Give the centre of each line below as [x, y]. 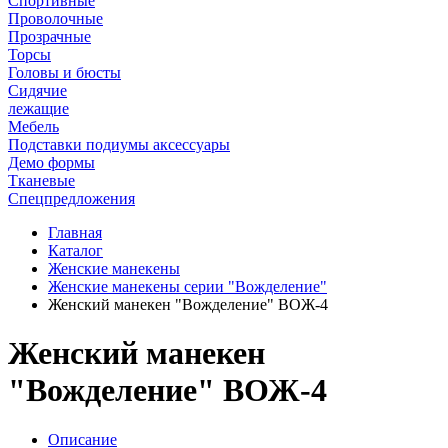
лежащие [38, 108]
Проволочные [55, 18]
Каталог [75, 250]
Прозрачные [49, 36]
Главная [75, 232]
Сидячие [37, 90]
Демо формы [51, 162]
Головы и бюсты [64, 72]
